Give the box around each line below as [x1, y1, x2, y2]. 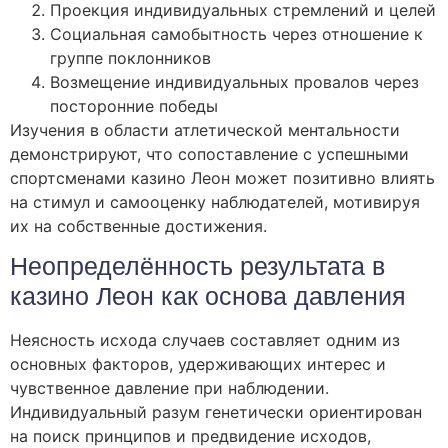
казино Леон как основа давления [10, 279, 406, 315]
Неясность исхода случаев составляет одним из [10, 330, 400, 351]
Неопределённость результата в [10, 249, 385, 285]
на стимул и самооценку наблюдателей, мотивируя [10, 192, 420, 213]
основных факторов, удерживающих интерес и [10, 354, 386, 375]
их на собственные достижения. [10, 216, 267, 237]
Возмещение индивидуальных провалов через [50, 72, 419, 93]
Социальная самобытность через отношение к [50, 24, 423, 45]
